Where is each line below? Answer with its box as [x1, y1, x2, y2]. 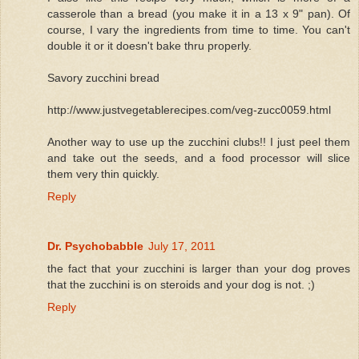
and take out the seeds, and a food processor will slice [47, 151, 350, 164]
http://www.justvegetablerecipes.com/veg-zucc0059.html [47, 103, 331, 116]
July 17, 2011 [148, 239, 216, 252]
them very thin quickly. [47, 167, 159, 180]
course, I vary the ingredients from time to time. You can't [47, 22, 350, 36]
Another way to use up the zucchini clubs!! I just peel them [47, 135, 350, 148]
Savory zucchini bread [47, 71, 159, 84]
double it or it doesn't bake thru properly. [47, 38, 252, 52]
